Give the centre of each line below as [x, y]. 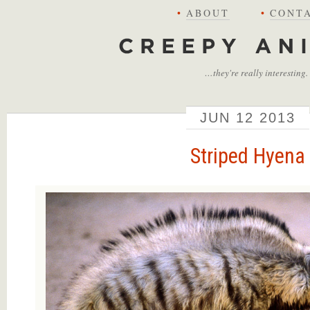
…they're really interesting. [256, 73]
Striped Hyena [247, 156]
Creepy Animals [146, 38]
